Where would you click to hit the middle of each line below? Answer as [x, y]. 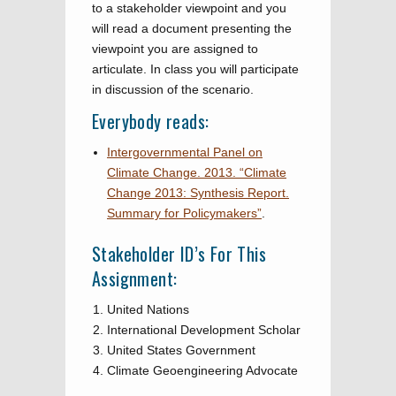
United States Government [181, 350]
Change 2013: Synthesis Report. [198, 193]
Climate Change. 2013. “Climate [197, 172]
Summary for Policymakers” [184, 213]
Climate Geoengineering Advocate [202, 370]
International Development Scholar [204, 330]
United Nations [148, 309]
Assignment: [135, 278]
